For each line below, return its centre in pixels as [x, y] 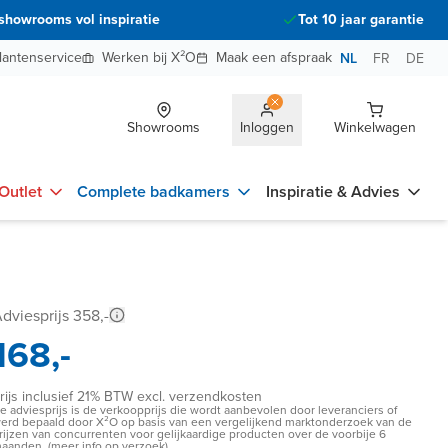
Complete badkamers [154, 191]
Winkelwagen [375, 127]
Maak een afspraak [274, 57]
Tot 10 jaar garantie [361, 19]
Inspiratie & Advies [332, 191]
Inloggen [267, 127]
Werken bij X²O [149, 57]
